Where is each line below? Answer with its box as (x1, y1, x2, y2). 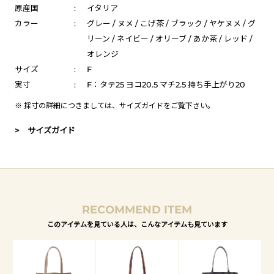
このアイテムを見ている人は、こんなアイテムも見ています (46, 218, 228, 229)
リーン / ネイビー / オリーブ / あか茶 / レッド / (86, 34, 253, 43)
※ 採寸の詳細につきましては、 (15, 100, 119, 110)
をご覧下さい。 (163, 100, 215, 110)
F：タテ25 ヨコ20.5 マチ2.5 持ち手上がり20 (86, 80, 245, 89)
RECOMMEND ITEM (82, 202, 192, 217)
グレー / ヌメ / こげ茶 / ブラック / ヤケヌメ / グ (86, 18, 256, 28)
